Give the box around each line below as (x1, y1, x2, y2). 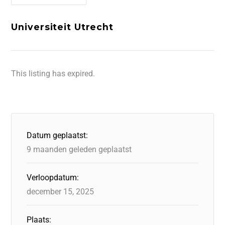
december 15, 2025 (27, 187, 94, 196)
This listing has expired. (11, 69, 95, 78)
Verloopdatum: (27, 173, 79, 182)
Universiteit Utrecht (11, 22, 114, 32)
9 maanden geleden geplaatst (27, 145, 132, 154)
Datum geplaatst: (27, 131, 88, 140)
